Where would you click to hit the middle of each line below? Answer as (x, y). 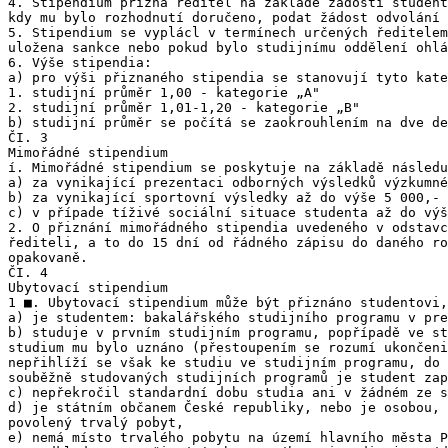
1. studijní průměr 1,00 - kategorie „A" (164, 92)
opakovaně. (48, 257)
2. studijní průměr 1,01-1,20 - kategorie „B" (184, 107)
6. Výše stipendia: (80, 62)
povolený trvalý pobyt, (96, 422)
